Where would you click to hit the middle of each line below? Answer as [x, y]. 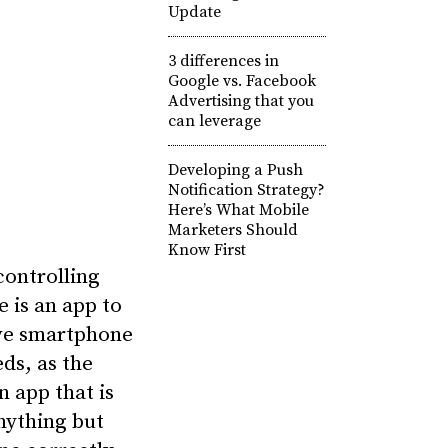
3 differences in [223, 61]
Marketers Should [232, 230]
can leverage [214, 121]
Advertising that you [240, 101]
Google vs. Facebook [241, 81]
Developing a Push [235, 170]
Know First [206, 250]
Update [194, 12]
